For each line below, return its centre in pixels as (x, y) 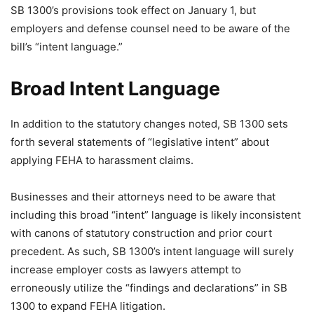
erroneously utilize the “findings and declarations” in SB (149, 288)
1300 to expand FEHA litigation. (88, 306)
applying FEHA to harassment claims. (102, 160)
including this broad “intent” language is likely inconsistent (156, 215)
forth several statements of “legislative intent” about (140, 142)
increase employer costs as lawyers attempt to (126, 269)
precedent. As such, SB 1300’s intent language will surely (152, 251)
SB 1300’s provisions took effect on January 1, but (133, 10)
